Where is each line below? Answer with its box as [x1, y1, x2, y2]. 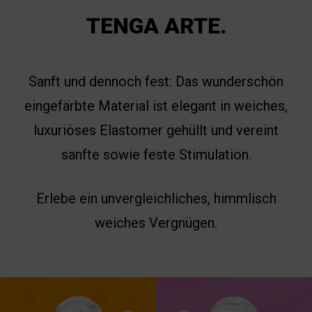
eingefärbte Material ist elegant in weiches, [24, 97, 288, 115]
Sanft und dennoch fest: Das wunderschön [29, 73, 283, 91]
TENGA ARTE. [86, 13, 226, 40]
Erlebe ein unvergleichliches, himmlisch [36, 190, 276, 208]
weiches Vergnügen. [95, 214, 217, 232]
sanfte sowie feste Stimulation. [61, 146, 251, 164]
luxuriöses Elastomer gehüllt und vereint [33, 122, 279, 139]
